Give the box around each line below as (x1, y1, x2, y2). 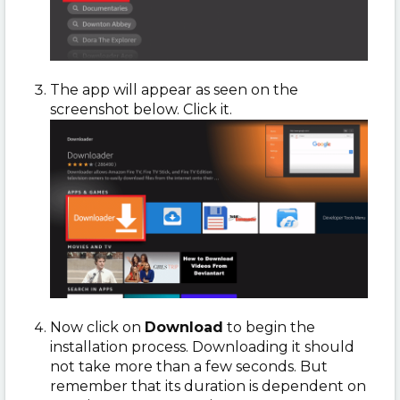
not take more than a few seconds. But (50, 358, 328, 376)
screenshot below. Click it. (50, 101, 232, 119)
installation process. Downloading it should (50, 338, 354, 356)
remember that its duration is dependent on (50, 378, 366, 396)
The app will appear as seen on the (50, 81, 298, 99)
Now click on (50, 319, 145, 337)
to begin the (223, 319, 315, 337)
